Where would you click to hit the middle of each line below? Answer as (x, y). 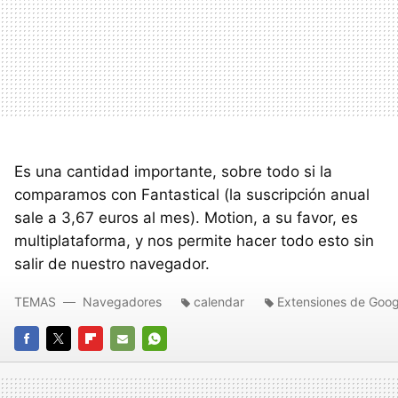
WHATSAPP (176, 363)
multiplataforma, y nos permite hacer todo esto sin (194, 240)
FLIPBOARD (111, 363)
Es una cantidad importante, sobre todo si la (173, 171)
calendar (219, 301)
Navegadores (122, 301)
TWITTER (73, 363)
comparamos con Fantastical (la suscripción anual (192, 194)
